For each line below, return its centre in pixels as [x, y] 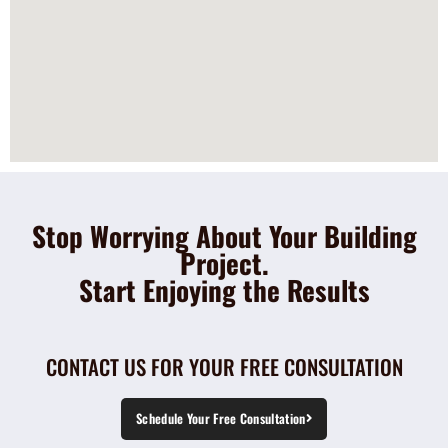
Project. [224, 262]
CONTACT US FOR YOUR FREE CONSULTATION [224, 366]
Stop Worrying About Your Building [224, 235]
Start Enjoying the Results [224, 289]
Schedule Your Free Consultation [221, 418]
